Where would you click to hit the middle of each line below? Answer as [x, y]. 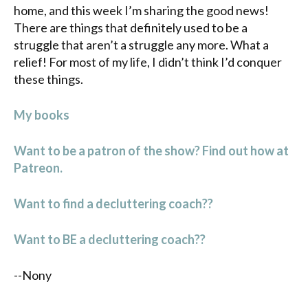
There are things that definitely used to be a [131, 27]
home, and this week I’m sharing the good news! [141, 10]
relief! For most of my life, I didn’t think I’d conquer [148, 62]
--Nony [33, 275]
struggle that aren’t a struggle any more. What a [141, 44]
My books [42, 114]
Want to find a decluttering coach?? [113, 203]
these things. [48, 79]
